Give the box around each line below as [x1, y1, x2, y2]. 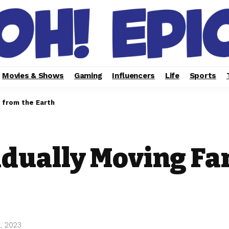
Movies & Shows [2, 71, 64, 80]
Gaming [74, 71, 102, 80]
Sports [189, 71, 216, 80]
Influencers [112, 71, 155, 80]
